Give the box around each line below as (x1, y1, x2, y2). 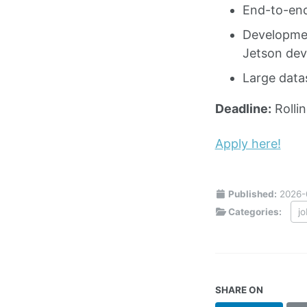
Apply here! (214, 136, 281, 151)
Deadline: (214, 101, 271, 116)
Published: (226, 188, 278, 199)
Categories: (226, 206, 284, 217)
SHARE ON (214, 284, 263, 295)
